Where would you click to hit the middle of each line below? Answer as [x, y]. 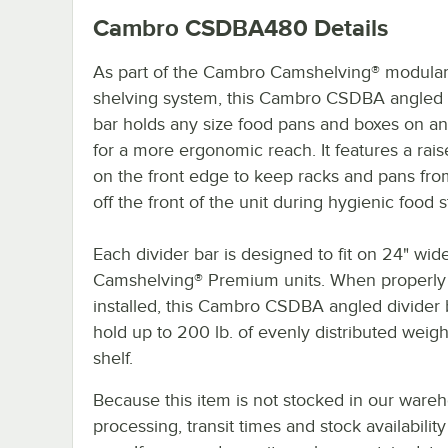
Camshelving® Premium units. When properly [269, 279]
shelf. [113, 357]
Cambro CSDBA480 [200, 27]
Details [348, 27]
